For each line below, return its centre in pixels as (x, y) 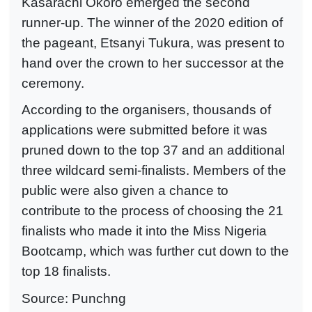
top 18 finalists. (66, 272)
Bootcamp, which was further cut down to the (155, 251)
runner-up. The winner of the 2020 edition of (152, 22)
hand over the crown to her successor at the (153, 63)
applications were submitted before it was (145, 130)
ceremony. (53, 83)
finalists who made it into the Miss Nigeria (144, 231)
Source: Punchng (74, 298)
